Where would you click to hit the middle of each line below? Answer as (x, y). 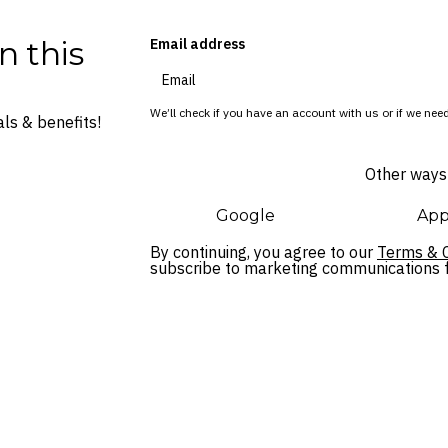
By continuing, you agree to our (263, 251)
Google (246, 215)
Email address (197, 43)
